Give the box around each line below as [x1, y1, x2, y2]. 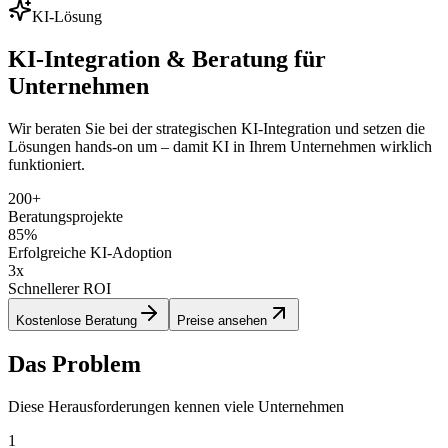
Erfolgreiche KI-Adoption [8, 243, 172, 261]
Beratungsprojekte [8, 207, 123, 225]
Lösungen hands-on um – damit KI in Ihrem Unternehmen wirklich [8, 137, 432, 155]
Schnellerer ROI [8, 279, 111, 297]
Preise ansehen [177, 312, 267, 328]
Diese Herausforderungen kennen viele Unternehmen [8, 397, 344, 415]
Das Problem [8, 350, 141, 377]
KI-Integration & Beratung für [8, 45, 326, 72]
